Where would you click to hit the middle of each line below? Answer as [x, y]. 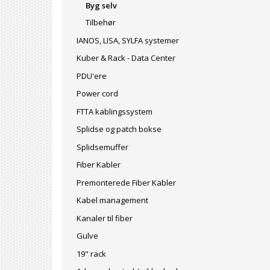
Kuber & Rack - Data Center [126, 58]
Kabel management [112, 200]
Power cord [97, 93]
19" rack [91, 253]
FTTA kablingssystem [115, 111]
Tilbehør [101, 22]
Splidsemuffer [102, 147]
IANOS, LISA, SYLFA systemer [128, 40]
